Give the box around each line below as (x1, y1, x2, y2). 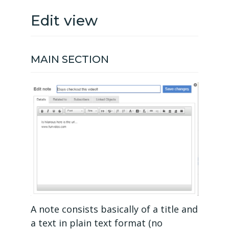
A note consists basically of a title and (31, 203, 198, 216)
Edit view (31, 12, 98, 30)
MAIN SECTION (31, 53, 109, 66)
